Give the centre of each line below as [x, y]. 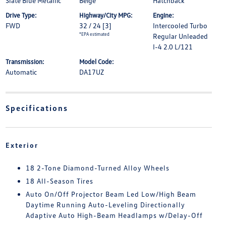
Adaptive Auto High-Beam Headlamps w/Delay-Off [114, 215]
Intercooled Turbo [180, 25]
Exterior [22, 145]
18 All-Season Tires [59, 181]
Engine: [164, 15]
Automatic [21, 72]
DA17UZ [91, 72]
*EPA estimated [94, 34]
